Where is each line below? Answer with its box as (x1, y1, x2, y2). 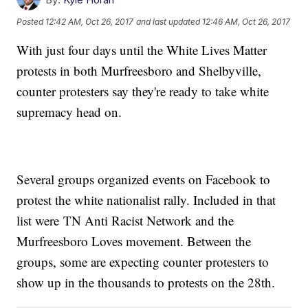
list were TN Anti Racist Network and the (16, 212, 234, 230)
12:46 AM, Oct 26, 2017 (202, 16, 291, 27)
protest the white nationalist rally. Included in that (16, 191, 276, 209)
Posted (16, 16, 46, 27)
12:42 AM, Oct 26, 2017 (45, 16, 134, 27)
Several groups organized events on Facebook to (16, 170, 271, 188)
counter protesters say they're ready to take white (16, 82, 269, 100)
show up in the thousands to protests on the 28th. (16, 274, 276, 291)
